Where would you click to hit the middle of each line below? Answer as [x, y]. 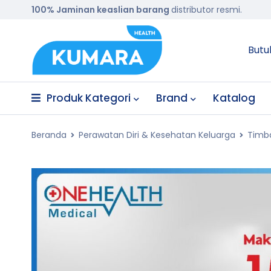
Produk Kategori [89, 98]
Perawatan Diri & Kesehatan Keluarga [157, 135]
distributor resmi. [207, 10]
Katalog [234, 98]
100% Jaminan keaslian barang [101, 10]
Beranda [49, 135]
